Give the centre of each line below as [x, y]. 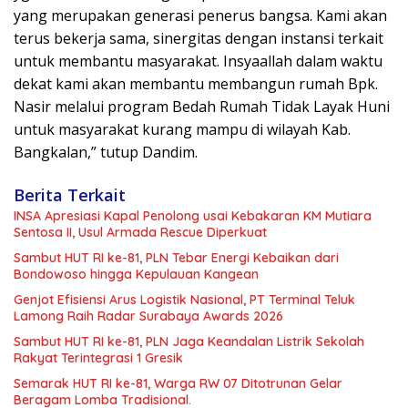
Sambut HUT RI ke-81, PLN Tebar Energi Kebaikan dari [176, 257]
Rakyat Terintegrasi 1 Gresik [98, 357]
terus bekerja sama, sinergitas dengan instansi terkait [199, 38]
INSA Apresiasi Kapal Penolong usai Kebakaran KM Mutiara [193, 215]
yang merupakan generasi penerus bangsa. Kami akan [200, 15]
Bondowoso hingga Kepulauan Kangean [136, 274]
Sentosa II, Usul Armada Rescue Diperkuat [140, 232]
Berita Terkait [70, 194]
